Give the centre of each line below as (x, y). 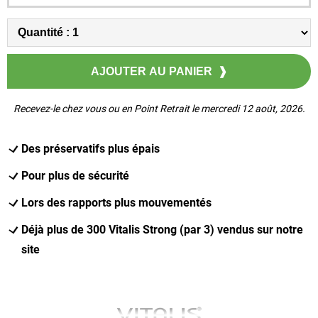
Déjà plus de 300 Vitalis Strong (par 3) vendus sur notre (162, 229)
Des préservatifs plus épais (91, 148)
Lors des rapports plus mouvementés (116, 202)
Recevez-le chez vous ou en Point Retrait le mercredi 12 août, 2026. (159, 108)
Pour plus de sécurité (75, 175)
